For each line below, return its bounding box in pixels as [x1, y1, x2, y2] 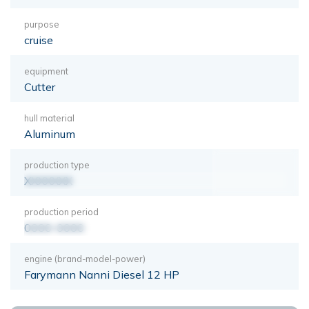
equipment [24, 65, 68, 77]
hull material [24, 112, 74, 123]
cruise [24, 32, 53, 47]
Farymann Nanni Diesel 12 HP [24, 267, 179, 281]
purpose [24, 18, 59, 30]
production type [24, 159, 90, 170]
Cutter [24, 79, 55, 94]
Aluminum [24, 126, 75, 141]
